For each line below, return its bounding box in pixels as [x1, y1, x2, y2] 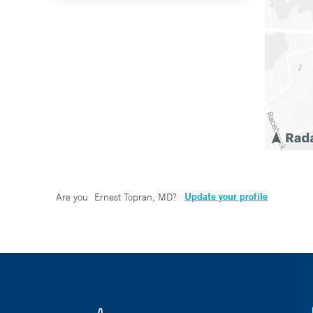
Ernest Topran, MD [94, 191, 173, 204]
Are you [56, 191, 91, 204]
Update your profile [184, 190, 268, 203]
